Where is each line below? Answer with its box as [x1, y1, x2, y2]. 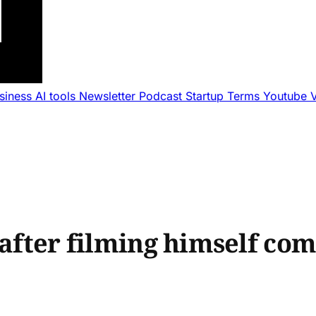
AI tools [35, 89, 79, 103]
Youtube [263, 89, 310, 103]
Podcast [139, 89, 186, 103]
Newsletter [79, 89, 139, 103]
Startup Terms [186, 89, 263, 103]
